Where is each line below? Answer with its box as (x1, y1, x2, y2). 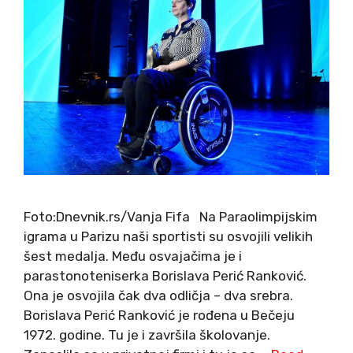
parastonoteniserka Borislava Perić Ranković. (24, 267, 307, 284)
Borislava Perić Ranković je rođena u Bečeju (24, 307, 295, 323)
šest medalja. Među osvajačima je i (24, 247, 242, 264)
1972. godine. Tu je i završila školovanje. (24, 326, 270, 343)
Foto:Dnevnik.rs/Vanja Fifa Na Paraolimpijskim (24, 208, 318, 225)
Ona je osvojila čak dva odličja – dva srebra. (24, 287, 293, 303)
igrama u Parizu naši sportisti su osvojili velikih (24, 228, 313, 244)
